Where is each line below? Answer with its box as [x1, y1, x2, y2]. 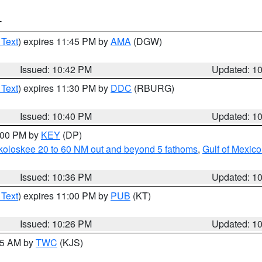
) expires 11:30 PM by [18, 81, 111, 95]
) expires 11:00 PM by [18, 189, 111, 202]
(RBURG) [132, 81, 174, 95]
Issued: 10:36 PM [20, 170, 92, 184]
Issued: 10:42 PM [20, 63, 92, 76]
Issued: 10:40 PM [20, 109, 92, 123]
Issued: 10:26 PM [20, 217, 92, 230]
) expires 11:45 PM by [18, 35, 111, 48]
